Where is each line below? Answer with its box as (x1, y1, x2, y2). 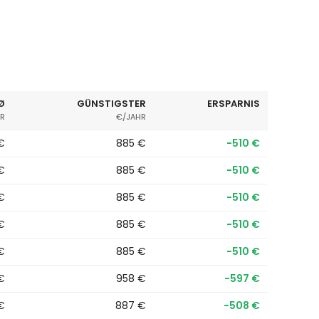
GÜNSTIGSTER (77, 96, 146, 110)
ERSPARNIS (207, 96, 260, 110)
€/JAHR (116, 110, 146, 122)
